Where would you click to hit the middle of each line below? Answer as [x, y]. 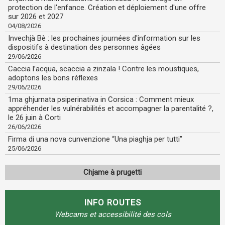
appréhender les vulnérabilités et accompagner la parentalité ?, [111, 108]
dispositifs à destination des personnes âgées [84, 47]
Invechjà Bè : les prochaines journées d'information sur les [104, 38]
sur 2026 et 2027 [36, 17]
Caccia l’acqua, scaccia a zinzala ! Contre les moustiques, [103, 69]
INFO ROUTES [113, 202]
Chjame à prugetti [113, 172]
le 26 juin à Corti [34, 118]
